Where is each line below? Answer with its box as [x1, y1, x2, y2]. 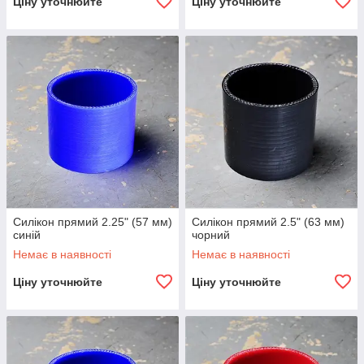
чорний [192, 228, 230, 241]
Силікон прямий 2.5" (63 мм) [192, 215, 344, 228]
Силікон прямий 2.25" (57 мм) [13, 215, 172, 228]
